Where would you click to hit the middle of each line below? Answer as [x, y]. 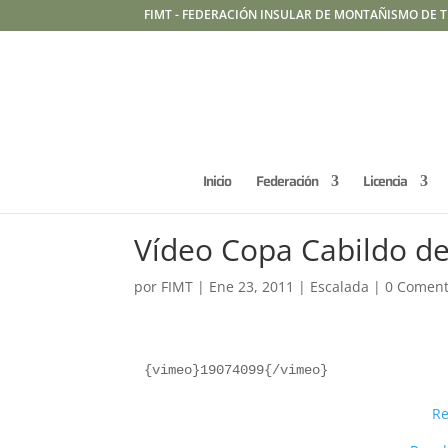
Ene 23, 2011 [252, 286]
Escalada [340, 286]
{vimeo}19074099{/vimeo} [236, 370]
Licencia [385, 181]
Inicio [217, 181]
